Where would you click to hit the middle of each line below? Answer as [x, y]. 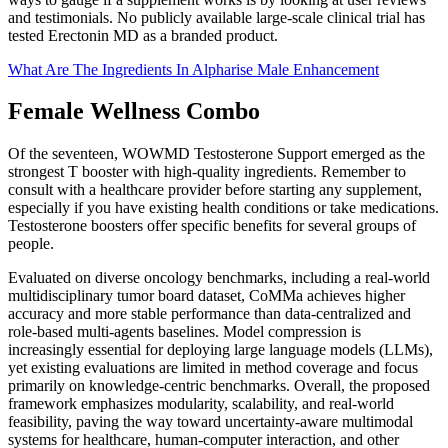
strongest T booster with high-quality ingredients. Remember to [207, 172]
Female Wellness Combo [134, 111]
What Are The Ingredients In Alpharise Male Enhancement [193, 69]
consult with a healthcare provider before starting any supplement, [215, 190]
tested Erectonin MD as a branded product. [143, 35]
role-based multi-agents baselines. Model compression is [184, 332]
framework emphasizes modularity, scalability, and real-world [201, 404]
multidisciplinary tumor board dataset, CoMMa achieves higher [206, 296]
